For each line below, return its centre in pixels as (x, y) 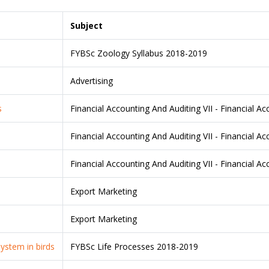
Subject (87, 25)
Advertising (92, 80)
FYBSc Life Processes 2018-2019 (134, 246)
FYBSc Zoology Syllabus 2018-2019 (139, 53)
